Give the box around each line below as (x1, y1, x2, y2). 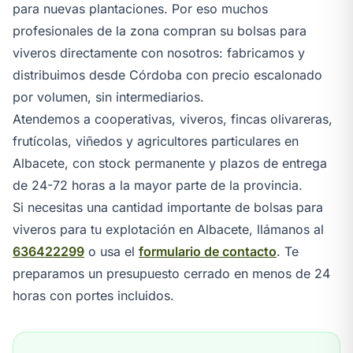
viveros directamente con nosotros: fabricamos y (13, 44, 305, 61)
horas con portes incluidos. (13, 287, 174, 303)
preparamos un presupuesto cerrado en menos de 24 (13, 265, 330, 281)
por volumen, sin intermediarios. (13, 88, 204, 105)
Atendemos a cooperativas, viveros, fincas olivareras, (13, 110, 333, 127)
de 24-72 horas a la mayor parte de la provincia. (13, 176, 303, 193)
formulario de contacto (139, 243, 277, 259)
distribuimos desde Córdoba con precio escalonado (13, 66, 322, 83)
